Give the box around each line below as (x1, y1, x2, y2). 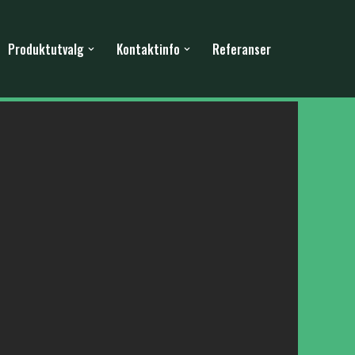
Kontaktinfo (116, 39, 180, 59)
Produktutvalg (8, 39, 84, 59)
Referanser (212, 39, 271, 59)
